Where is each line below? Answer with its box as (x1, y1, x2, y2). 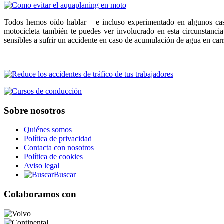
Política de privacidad (24, 134, 92, 143)
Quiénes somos (24, 125, 72, 134)
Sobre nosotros (4, 105, 65, 116)
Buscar (54, 170, 76, 179)
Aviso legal (24, 161, 59, 170)
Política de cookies (24, 152, 83, 161)
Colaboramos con (4, 188, 76, 199)
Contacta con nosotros (24, 143, 94, 152)
